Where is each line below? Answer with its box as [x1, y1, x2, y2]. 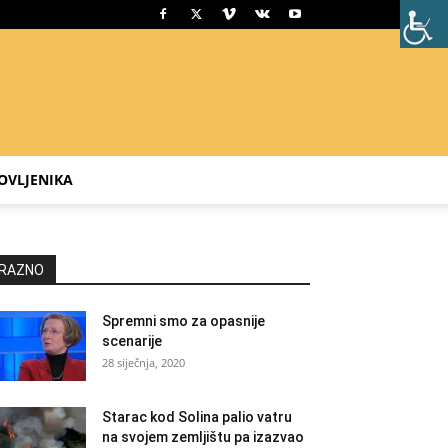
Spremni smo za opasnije [102, 313, 265, 329]
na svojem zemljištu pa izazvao [102, 429, 304, 445]
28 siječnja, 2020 [102, 355, 185, 370]
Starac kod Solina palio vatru [102, 409, 292, 425]
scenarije [102, 333, 162, 349]
